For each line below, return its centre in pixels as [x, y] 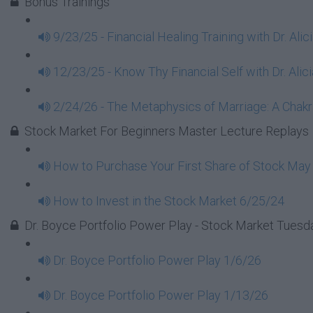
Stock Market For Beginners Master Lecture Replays [167, 131]
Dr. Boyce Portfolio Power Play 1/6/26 [157, 260]
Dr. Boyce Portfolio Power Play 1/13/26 [161, 295]
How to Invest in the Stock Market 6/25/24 [169, 201]
